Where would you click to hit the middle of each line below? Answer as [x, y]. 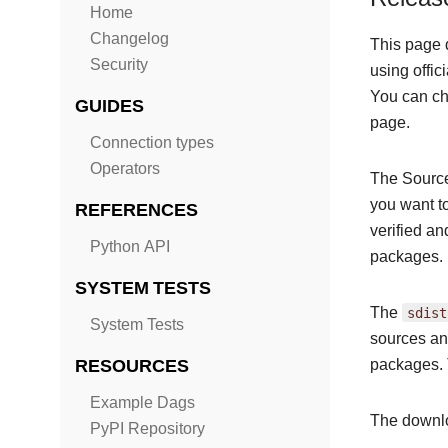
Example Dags [142, 402]
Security [119, 64]
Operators [125, 168]
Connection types [152, 142]
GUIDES [109, 105]
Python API [130, 246]
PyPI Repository [147, 428]
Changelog [129, 38]
